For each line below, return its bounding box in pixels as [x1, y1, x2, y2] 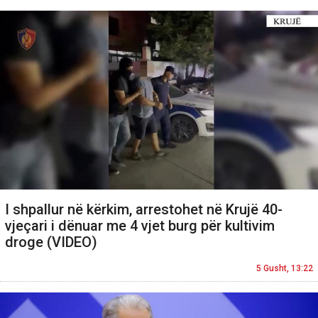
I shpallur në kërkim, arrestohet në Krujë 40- [5, 201, 283, 219]
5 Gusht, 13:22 [256, 263, 313, 274]
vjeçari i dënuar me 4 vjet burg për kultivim [5, 217, 275, 235]
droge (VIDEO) [5, 234, 97, 251]
